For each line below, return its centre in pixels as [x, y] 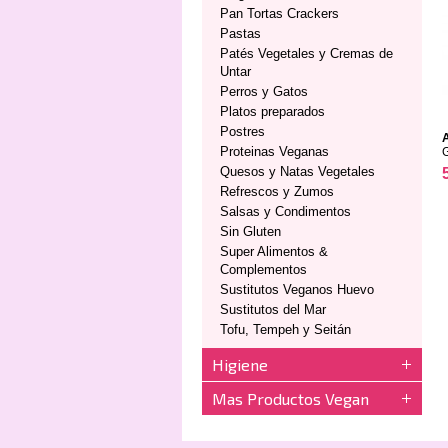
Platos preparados [272, 111]
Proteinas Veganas [274, 151]
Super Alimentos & [274, 251]
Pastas [240, 33]
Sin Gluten [250, 231]
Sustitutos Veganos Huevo [297, 289]
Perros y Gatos [264, 91]
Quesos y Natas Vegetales [297, 171]
